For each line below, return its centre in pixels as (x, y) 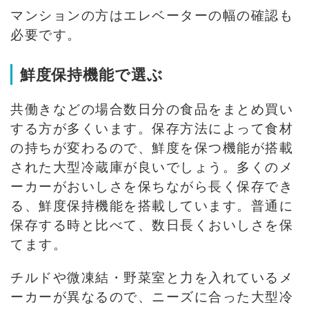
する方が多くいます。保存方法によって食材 (152, 128)
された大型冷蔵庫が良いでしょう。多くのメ (152, 166)
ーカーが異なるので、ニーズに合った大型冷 (152, 296)
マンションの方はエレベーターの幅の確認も (152, 14)
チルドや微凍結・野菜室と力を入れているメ (152, 277)
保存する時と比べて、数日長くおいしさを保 (152, 224)
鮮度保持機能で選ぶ (91, 74)
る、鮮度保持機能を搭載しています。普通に (152, 205)
